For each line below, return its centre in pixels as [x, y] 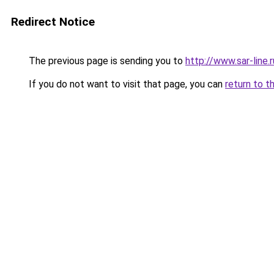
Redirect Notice [53, 22]
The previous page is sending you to [106, 61]
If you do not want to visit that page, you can [126, 84]
